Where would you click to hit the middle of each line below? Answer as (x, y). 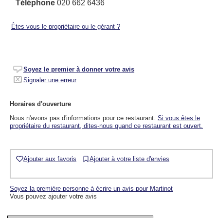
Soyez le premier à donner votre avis (79, 69)
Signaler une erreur (50, 80)
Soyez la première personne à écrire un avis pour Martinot (91, 189)
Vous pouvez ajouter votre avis (53, 197)
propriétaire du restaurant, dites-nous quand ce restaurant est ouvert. (106, 126)
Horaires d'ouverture (40, 104)
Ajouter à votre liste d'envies (129, 159)
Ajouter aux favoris (50, 159)
